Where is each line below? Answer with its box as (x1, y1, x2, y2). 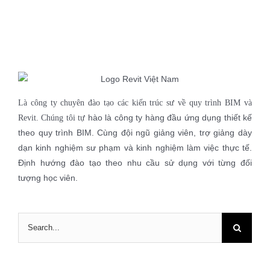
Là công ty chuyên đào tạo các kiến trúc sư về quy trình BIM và (18, 98, 252, 107)
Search (17, 214, 45, 224)
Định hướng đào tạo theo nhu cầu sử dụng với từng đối (18, 157, 252, 168)
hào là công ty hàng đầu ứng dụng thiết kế (85, 112, 253, 122)
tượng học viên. (18, 172, 78, 183)
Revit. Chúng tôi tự (18, 113, 86, 122)
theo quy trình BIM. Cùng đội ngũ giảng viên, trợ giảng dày (18, 127, 252, 137)
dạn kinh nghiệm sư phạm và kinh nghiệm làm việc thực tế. (18, 142, 252, 152)
